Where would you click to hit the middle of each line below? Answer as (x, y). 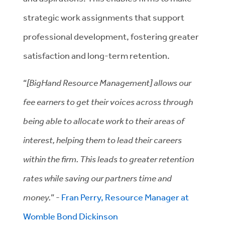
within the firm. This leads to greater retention (108, 159)
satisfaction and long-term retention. (96, 55)
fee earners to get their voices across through (108, 101)
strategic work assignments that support (104, 17)
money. (37, 197)
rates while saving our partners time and (97, 178)
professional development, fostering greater (111, 36)
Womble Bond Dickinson (71, 216)
